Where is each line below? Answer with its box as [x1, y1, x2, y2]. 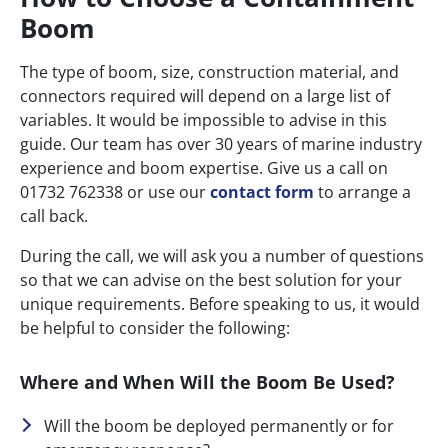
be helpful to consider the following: [20, 317, 290, 340]
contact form [210, 181, 314, 204]
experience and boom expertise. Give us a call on [20, 157, 388, 180]
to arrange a [314, 181, 411, 204]
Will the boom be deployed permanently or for [44, 414, 394, 437]
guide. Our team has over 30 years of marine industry [20, 133, 422, 156]
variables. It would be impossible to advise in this [20, 109, 387, 132]
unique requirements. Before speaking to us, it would [20, 293, 420, 316]
